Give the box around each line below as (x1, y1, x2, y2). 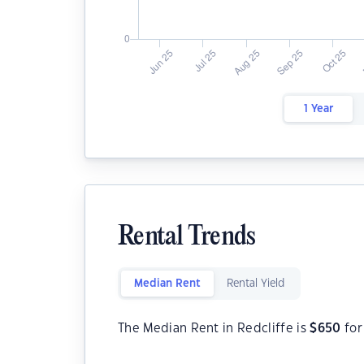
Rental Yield (227, 279, 284, 288)
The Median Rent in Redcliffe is (118, 323, 310, 335)
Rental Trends (118, 223, 256, 252)
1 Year (303, 104, 333, 114)
